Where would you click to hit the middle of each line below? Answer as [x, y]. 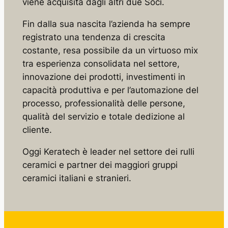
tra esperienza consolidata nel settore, [101, 63]
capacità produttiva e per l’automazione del [110, 90]
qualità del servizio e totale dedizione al [103, 116]
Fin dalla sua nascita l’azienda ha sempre [106, 24]
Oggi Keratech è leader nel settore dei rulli [108, 151]
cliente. [37, 130]
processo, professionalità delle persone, [104, 103]
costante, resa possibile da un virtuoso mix [110, 50]
